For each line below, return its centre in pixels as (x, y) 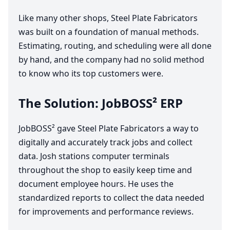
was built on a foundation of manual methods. (109, 32)
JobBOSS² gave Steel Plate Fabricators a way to (109, 129)
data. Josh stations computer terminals (94, 156)
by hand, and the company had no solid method (111, 60)
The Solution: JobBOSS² (89, 103)
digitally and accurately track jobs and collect (106, 142)
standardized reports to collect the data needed (111, 198)
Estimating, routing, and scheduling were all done (115, 46)
